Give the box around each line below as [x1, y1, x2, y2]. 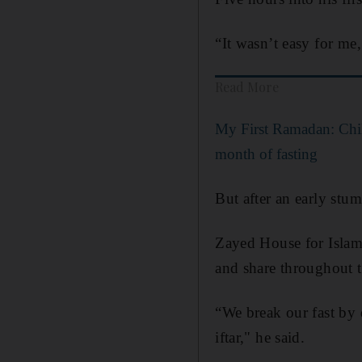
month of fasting [215, 145, 318, 162]
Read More [215, 78, 280, 95]
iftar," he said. [215, 328, 305, 346]
